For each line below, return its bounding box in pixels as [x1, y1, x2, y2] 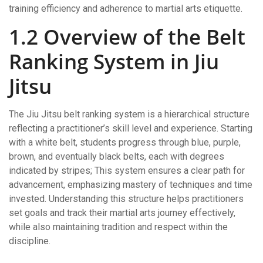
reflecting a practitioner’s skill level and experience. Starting [9, 122, 252, 134]
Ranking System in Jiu [9, 47, 219, 75]
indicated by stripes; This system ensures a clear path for [9, 164, 245, 176]
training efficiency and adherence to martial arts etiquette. [9, 2, 242, 14]
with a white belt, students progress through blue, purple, [9, 136, 241, 148]
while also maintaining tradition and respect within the [9, 221, 228, 232]
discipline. [9, 235, 50, 247]
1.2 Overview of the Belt [9, 22, 245, 50]
